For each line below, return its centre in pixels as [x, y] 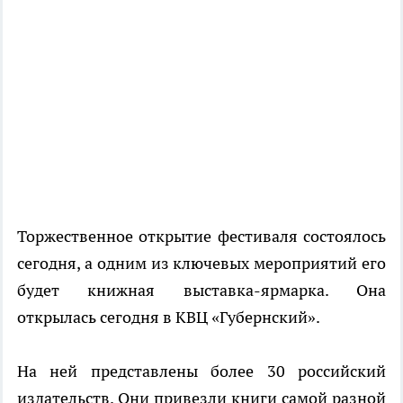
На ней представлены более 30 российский [201, 372]
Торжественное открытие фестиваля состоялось [201, 237]
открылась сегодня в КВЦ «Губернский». [169, 318]
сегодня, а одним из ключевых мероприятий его [201, 264]
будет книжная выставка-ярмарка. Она [201, 291]
